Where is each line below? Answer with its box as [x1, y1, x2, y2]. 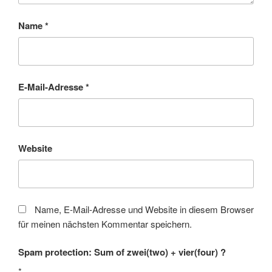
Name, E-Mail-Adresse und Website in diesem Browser [35, 202, 254, 216]
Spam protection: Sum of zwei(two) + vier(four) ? [18, 245, 226, 259]
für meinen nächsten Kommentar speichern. [18, 217, 192, 230]
